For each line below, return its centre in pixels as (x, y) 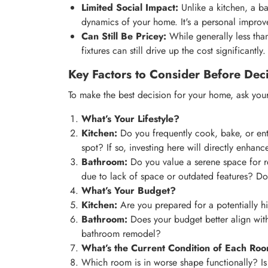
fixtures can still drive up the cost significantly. (173, 51)
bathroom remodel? (121, 234)
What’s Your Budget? (129, 191)
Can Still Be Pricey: (124, 36)
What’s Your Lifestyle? (130, 119)
